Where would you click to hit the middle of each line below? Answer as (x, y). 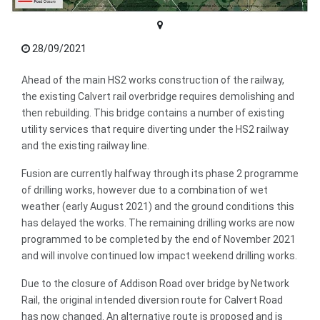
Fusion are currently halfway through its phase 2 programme (160, 174)
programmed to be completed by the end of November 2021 (159, 240)
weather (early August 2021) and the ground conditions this (158, 207)
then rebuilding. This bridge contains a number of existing (153, 113)
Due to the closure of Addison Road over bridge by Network (155, 284)
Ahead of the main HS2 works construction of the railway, (153, 80)
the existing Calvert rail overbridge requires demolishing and (158, 97)
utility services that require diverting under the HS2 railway (155, 130)
